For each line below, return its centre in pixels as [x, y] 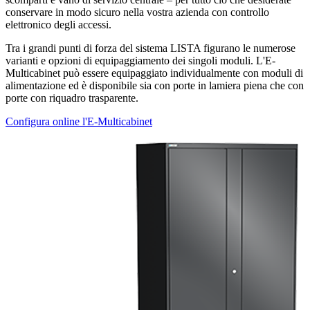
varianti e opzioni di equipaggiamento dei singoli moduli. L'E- [140, 61]
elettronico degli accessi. [58, 25]
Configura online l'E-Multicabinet [79, 122]
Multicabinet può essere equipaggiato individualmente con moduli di [154, 73]
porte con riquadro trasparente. [72, 98]
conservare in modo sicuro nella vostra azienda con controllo [137, 12]
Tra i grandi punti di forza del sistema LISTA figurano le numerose [151, 48]
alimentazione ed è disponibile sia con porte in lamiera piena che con [155, 86]
